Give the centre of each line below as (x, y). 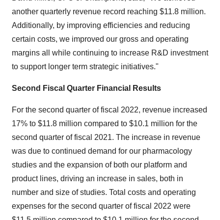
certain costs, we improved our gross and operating (100, 39)
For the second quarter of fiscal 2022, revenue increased (110, 110)
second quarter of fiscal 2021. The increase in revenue (106, 137)
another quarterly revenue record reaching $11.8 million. (109, 12)
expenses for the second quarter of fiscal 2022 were (101, 206)
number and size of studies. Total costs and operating (104, 192)
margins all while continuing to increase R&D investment (110, 53)
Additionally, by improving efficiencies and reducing (101, 25)
